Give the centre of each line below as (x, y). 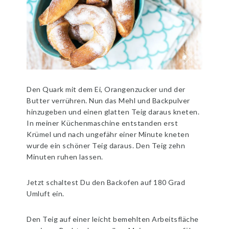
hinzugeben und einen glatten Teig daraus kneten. (113, 111)
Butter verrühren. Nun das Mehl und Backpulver (108, 100)
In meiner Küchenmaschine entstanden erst (102, 123)
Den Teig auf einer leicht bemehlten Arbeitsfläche (113, 219)
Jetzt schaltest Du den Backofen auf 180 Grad (106, 182)
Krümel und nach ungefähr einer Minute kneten (108, 134)
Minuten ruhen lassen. (65, 156)
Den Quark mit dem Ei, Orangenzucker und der (106, 89)
